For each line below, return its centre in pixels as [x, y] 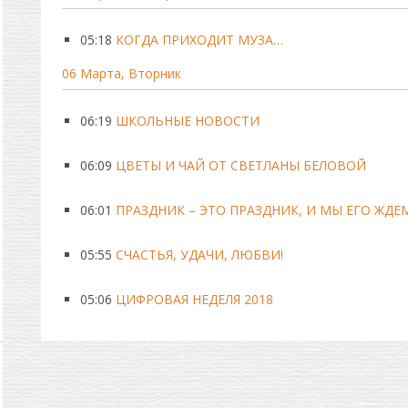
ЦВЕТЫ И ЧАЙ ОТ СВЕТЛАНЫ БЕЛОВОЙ [240, 165]
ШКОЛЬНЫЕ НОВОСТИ [187, 121]
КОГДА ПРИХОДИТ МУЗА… [199, 40]
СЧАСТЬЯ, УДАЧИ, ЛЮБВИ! [199, 255]
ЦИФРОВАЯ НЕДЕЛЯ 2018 [194, 299]
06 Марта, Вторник [121, 73]
